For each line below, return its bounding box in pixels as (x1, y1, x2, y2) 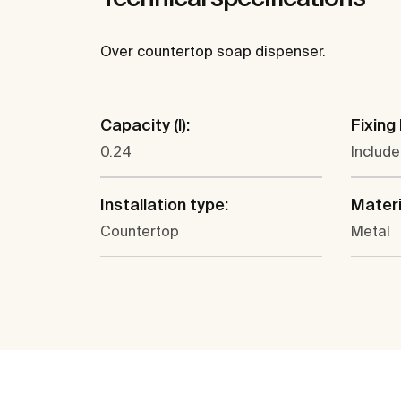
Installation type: (100, 195, 228, 215)
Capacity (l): (100, 115, 190, 135)
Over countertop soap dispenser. (100, 43, 326, 60)
